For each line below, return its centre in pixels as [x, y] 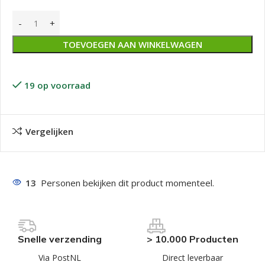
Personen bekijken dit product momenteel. [127, 183]
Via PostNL [60, 258]
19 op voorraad [57, 85]
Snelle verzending [60, 239]
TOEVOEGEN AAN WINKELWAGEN [132, 44]
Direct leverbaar [192, 258]
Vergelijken [49, 132]
